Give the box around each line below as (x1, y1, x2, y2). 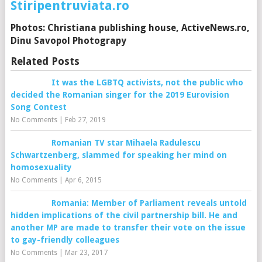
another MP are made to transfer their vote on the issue (10, 223, 246, 232)
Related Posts (10, 55, 80, 67)
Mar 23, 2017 (64, 249, 108, 257)
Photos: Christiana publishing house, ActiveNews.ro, (10, 22, 250, 33)
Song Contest (10, 102, 67, 112)
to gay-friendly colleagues (10, 235, 119, 244)
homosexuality (10, 163, 72, 172)
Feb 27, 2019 (64, 116, 106, 124)
